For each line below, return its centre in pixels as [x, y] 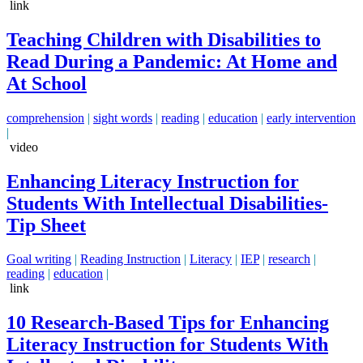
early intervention [311, 117]
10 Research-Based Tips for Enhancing [168, 323]
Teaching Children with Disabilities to [164, 39]
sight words [123, 117]
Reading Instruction [130, 259]
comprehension [45, 117]
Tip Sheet [46, 225]
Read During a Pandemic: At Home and [172, 61]
